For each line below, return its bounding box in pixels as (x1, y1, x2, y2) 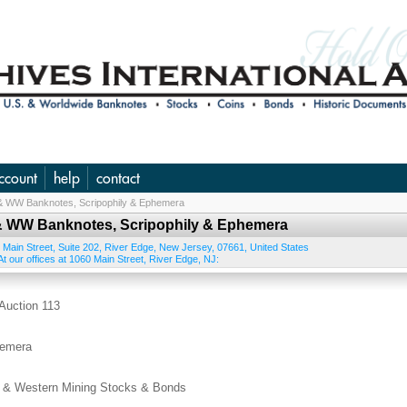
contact (96, 169, 140, 187)
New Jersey (159, 242, 212, 253)
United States (250, 242, 309, 253)
